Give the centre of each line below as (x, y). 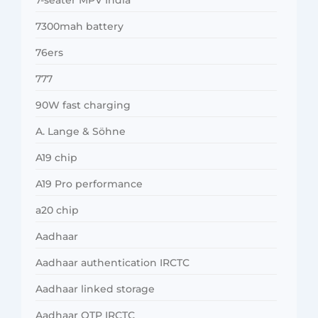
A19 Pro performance (89, 183)
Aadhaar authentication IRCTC (113, 262)
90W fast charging (83, 105)
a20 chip (57, 210)
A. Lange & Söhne (81, 131)
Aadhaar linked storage (95, 289)
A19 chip (56, 157)
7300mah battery (79, 26)
